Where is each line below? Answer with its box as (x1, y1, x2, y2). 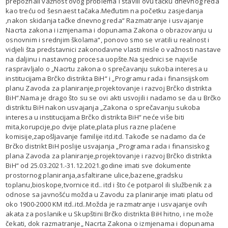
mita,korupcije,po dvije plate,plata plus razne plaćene (6, 122, 176, 131)
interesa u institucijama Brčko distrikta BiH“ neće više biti (6, 112, 184, 122)
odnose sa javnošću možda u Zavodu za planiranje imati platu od (6, 189, 213, 199)
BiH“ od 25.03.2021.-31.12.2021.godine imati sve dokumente (6, 160, 191, 170)
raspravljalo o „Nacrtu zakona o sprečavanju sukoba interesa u (6, 64, 208, 73)
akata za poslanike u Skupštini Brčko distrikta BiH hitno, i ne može (6, 209, 214, 218)
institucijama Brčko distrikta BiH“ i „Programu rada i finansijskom (6, 73, 209, 83)
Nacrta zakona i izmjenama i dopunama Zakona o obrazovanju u (6, 25, 212, 35)
